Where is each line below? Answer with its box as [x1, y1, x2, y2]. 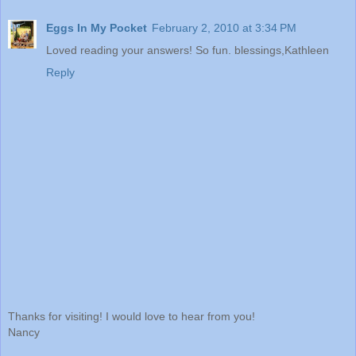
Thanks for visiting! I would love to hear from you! [8, 310, 255, 323]
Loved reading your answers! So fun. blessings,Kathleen [46, 43, 329, 56]
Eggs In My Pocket [46, 21, 147, 34]
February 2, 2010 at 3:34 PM [152, 21, 296, 34]
